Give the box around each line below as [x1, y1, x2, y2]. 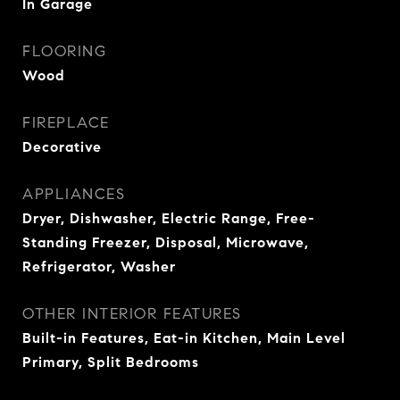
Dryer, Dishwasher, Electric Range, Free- [22, 210, 315, 227]
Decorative [22, 138, 102, 155]
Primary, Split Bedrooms [22, 354, 199, 371]
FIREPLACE [22, 113, 110, 132]
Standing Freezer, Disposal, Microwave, [22, 234, 309, 251]
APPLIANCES [22, 185, 125, 204]
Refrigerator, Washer [22, 258, 176, 275]
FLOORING [22, 42, 106, 61]
